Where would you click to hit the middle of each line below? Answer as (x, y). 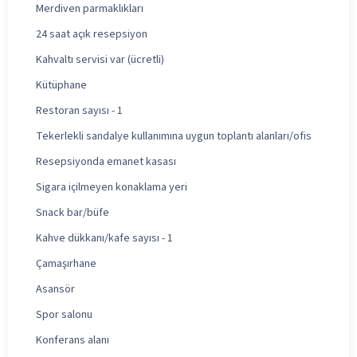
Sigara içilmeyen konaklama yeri (112, 187)
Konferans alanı (73, 340)
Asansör (55, 289)
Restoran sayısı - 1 (79, 110)
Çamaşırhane (66, 263)
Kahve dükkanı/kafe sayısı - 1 (104, 238)
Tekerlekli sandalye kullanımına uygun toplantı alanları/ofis (174, 136)
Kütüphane (61, 85)
